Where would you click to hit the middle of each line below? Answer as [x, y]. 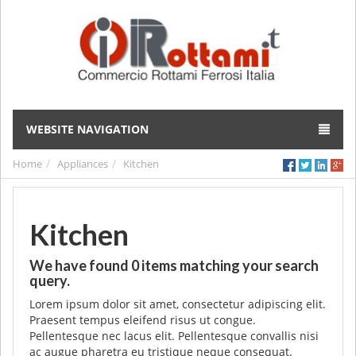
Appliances [83, 164]
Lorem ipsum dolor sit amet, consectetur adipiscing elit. [178, 304]
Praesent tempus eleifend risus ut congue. [143, 320]
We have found [80, 265]
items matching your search [229, 265]
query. [50, 281]
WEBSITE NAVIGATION [87, 129]
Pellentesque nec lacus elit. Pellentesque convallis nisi [174, 336]
